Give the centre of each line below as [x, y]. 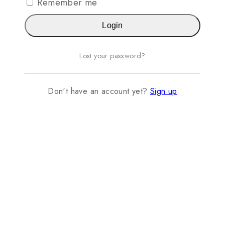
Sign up [164, 91]
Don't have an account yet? [99, 91]
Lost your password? [113, 55]
